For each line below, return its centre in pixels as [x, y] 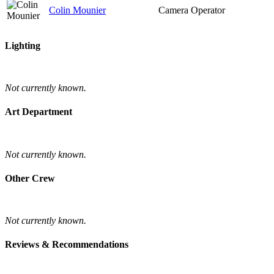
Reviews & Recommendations [67, 245]
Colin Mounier [77, 10]
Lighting [23, 45]
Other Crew [30, 178]
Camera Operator [192, 10]
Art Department [39, 112]
